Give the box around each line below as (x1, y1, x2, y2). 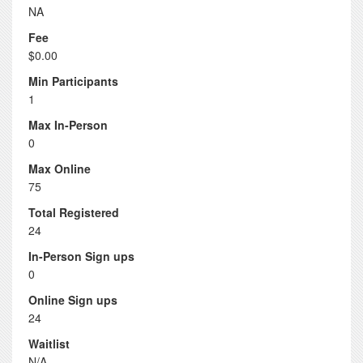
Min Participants (28, 73, 118, 89)
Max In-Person (28, 117, 108, 133)
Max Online (28, 160, 91, 177)
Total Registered (28, 204, 119, 220)
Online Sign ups (28, 292, 117, 308)
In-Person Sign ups (28, 248, 135, 264)
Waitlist (28, 335, 70, 352)
